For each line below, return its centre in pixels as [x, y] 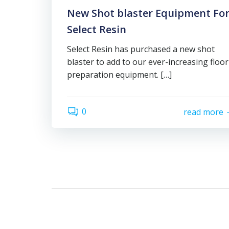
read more [203, 112]
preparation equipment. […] [119, 74]
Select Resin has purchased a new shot [141, 49]
